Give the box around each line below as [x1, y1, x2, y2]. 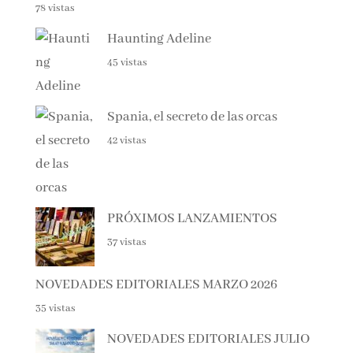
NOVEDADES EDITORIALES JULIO [106, 330, 310, 347]
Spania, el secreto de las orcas [106, 108, 277, 125]
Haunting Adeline [106, 30, 211, 47]
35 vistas [35, 301, 76, 315]
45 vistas [106, 55, 147, 69]
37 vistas [106, 235, 147, 249]
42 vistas [106, 133, 147, 147]
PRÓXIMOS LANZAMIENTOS [106, 210, 277, 227]
